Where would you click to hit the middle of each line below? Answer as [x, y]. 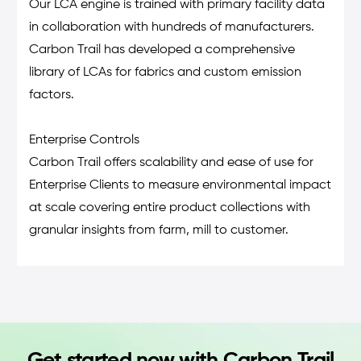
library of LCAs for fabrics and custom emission [165, 73]
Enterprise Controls [84, 141]
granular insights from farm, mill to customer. [158, 231]
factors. [51, 95]
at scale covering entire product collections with [169, 208]
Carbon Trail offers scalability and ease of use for [171, 163]
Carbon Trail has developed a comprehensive [162, 50]
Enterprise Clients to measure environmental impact [180, 186]
